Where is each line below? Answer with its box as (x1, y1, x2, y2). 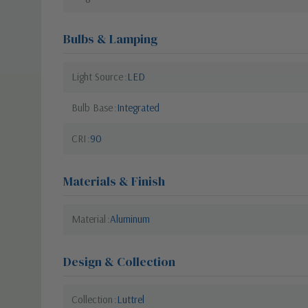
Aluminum (110, 212, 150, 225)
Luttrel (117, 292, 144, 306)
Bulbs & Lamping (63, 30, 157, 47)
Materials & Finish (63, 172, 165, 190)
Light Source (71, 69, 123, 83)
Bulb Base (71, 100, 113, 114)
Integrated (117, 100, 159, 114)
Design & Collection (63, 252, 175, 270)
